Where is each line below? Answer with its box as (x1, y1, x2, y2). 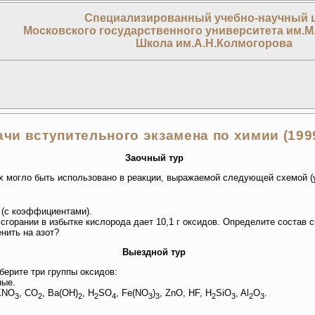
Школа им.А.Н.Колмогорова (135, 37, 292, 50)
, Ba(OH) (42, 288, 78, 299)
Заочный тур (124, 152, 184, 163)
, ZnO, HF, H (160, 288, 212, 299)
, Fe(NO (116, 288, 148, 299)
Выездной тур (122, 247, 186, 258)
